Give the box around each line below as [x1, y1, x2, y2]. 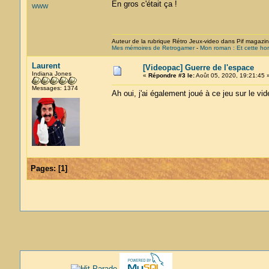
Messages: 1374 [31, 85, 78, 91]
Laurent [31, 61, 60, 70]
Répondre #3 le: [148, 72, 195, 79]
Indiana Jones [31, 70, 71, 77]
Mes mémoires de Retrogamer [111, 44, 195, 51]
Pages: [30, 164, 56, 173]
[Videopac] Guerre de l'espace [142, 63, 254, 72]
